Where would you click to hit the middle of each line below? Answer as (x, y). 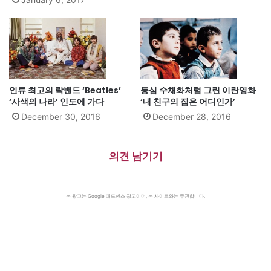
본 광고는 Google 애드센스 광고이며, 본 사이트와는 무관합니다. (135, 196)
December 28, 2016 (192, 116)
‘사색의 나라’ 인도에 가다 (57, 101)
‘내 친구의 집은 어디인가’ (188, 101)
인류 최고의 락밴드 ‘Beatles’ (65, 90)
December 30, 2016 (61, 116)
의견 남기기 (135, 156)
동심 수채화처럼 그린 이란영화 (198, 90)
